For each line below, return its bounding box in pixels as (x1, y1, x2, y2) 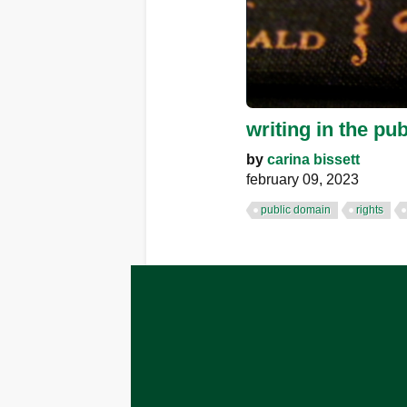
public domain (261, 203, 331, 216)
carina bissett (267, 151, 360, 167)
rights (356, 203, 383, 216)
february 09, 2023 (246, 171, 359, 187)
